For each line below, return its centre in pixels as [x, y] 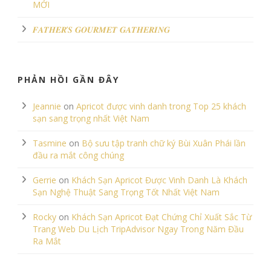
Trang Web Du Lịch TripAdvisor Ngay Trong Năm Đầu [138, 229]
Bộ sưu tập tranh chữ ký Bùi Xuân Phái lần [164, 143]
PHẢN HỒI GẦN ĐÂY [68, 79]
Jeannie [47, 106]
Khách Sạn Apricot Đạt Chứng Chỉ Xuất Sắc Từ [162, 217]
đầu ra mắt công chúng [78, 155]
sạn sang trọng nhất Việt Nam [91, 118]
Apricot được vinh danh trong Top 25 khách [161, 106]
